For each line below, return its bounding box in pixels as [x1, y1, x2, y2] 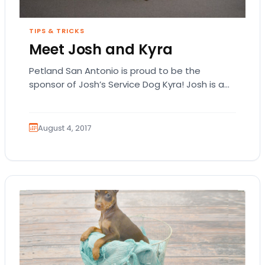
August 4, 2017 [38, 122, 91, 134]
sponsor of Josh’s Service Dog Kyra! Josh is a [29, 78, 224, 91]
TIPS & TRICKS [29, 26, 85, 36]
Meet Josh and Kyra [29, 40, 173, 60]
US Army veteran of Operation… [29, 92, 167, 105]
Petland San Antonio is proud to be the [29, 64, 201, 77]
